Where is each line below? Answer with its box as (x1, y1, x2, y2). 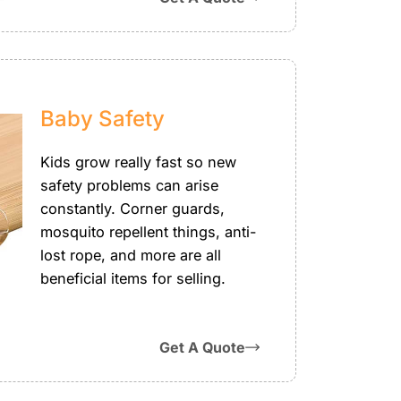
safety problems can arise (40, 175, 219, 194)
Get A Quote (158, 337, 245, 356)
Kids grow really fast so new (40, 152, 237, 171)
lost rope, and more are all (40, 245, 222, 264)
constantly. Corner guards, (40, 199, 226, 218)
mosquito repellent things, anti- (40, 222, 257, 241)
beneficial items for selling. (40, 269, 226, 287)
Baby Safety (40, 105, 166, 132)
